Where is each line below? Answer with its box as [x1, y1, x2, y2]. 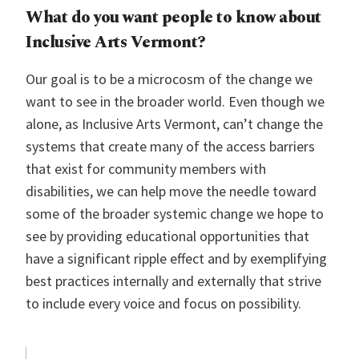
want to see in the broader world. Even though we [26, 92, 325, 111]
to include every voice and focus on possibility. [26, 294, 301, 313]
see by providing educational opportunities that [26, 227, 309, 245]
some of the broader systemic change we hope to [26, 204, 324, 223]
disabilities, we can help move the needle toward [26, 182, 317, 200]
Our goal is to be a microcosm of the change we [26, 70, 313, 88]
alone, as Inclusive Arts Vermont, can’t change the [26, 115, 323, 133]
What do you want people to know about [26, 6, 321, 30]
